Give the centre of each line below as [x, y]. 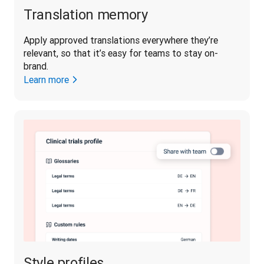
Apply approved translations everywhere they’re [121, 40]
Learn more [46, 79]
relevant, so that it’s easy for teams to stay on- [121, 53]
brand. [37, 66]
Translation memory [86, 14]
